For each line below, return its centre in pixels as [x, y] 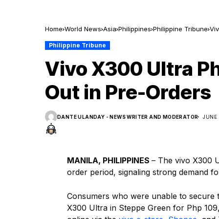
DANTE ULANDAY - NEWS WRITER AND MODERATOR [128, 117]
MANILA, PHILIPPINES [109, 160]
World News [83, 29]
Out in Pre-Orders [128, 92]
